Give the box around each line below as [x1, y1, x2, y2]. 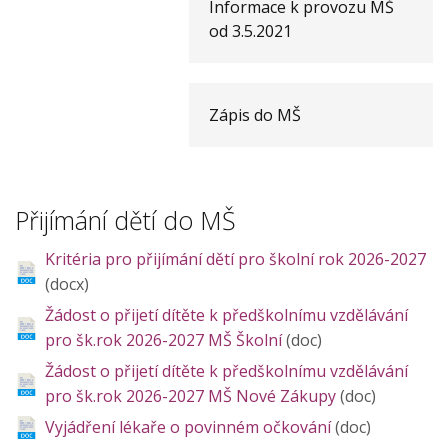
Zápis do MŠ [209, 103, 302, 126]
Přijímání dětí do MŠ [15, 202, 236, 237]
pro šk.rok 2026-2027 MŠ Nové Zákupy [45, 384, 340, 407]
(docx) [45, 272, 89, 295]
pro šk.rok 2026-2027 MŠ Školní [45, 328, 286, 351]
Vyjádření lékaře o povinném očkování [45, 415, 335, 438]
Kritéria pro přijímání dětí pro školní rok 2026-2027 [45, 247, 426, 270]
